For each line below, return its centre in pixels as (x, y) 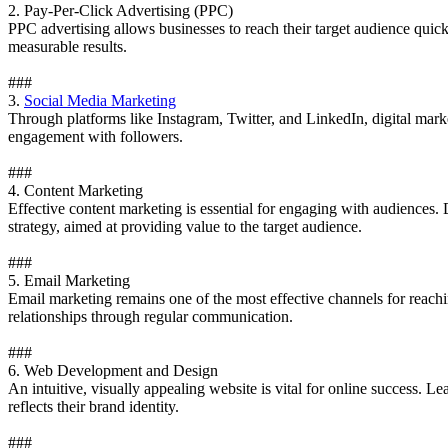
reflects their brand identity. (93, 407)
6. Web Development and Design (113, 371)
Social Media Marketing (100, 101)
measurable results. (67, 47)
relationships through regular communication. (150, 317)
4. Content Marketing (75, 191)
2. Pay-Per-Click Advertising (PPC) (120, 11)
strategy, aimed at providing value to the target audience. (185, 227)
